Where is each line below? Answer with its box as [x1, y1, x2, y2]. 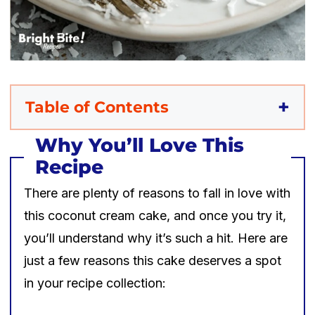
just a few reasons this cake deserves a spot [24, 252, 281, 268]
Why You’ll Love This [35, 133, 244, 157]
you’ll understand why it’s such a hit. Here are [24, 230, 288, 245]
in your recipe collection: [24, 275, 166, 290]
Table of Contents [25, 97, 169, 117]
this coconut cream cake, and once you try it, [24, 207, 286, 223]
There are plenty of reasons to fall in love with [24, 185, 290, 200]
